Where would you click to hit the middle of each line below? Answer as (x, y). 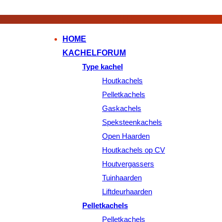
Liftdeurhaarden (127, 192)
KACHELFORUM (94, 53)
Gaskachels (122, 108)
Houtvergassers (128, 164)
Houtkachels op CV (134, 150)
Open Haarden (126, 136)
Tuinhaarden (122, 178)
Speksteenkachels (132, 122)
